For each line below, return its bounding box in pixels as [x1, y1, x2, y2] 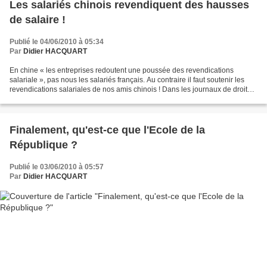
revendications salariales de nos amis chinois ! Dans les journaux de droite [10, 85, 252, 94]
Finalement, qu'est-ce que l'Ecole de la [10, 124, 205, 136]
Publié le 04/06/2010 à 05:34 [10, 38, 104, 46]
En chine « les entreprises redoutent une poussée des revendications [10, 66, 234, 75]
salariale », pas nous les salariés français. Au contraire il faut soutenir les [10, 76, 244, 85]
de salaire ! [10, 14, 66, 26]
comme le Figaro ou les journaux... [10, 95, 121, 104]
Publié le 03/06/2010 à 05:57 [10, 163, 104, 172]
